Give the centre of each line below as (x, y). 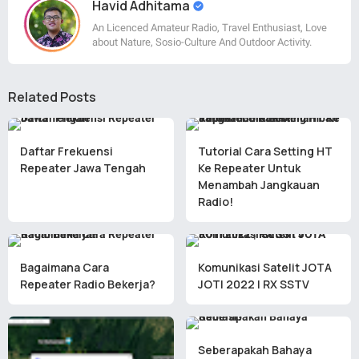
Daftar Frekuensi (67, 151)
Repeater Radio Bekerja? (88, 284)
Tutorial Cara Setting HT (265, 151)
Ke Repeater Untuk (249, 167)
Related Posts (52, 97)
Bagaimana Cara (65, 267)
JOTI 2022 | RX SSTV (253, 284)
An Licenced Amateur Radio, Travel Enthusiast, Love (210, 27)
